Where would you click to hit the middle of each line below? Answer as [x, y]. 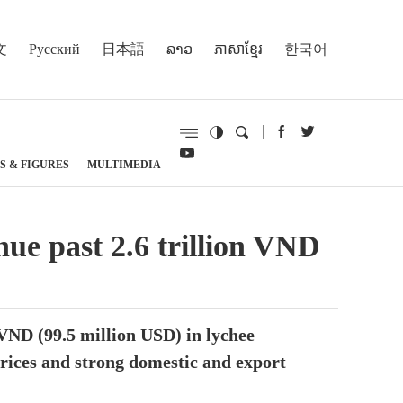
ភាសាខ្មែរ [238, 49]
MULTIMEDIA [124, 164]
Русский [54, 49]
